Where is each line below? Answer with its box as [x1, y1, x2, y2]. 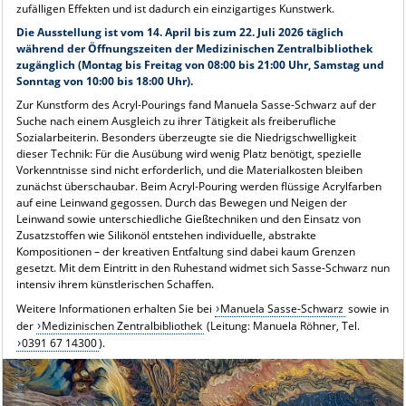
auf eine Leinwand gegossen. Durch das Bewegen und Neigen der [15, 194, 347, 210]
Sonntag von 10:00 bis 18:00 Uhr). [15, 72, 193, 89]
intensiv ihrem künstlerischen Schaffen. [15, 275, 217, 292]
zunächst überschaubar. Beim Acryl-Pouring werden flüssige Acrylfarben [15, 178, 382, 194]
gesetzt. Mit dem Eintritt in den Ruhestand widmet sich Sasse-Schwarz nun [15, 259, 390, 275]
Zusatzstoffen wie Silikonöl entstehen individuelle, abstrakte [15, 227, 316, 243]
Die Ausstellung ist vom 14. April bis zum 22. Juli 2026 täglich [15, 24, 343, 40]
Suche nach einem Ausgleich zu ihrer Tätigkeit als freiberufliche [15, 112, 336, 129]
